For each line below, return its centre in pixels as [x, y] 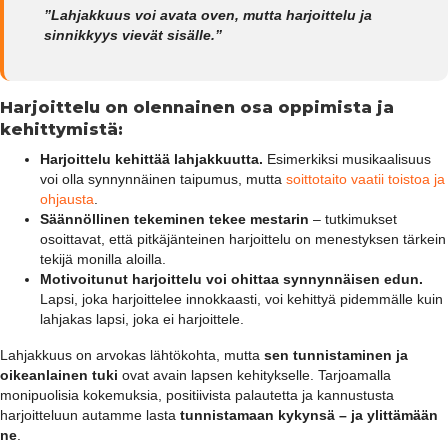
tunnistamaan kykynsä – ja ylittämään [309, 415]
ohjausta [67, 199]
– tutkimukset [353, 219]
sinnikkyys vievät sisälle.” [133, 35]
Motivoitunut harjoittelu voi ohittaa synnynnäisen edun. [231, 279]
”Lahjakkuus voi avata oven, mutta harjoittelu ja [208, 15]
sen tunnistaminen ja [336, 355]
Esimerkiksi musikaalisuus [347, 159]
